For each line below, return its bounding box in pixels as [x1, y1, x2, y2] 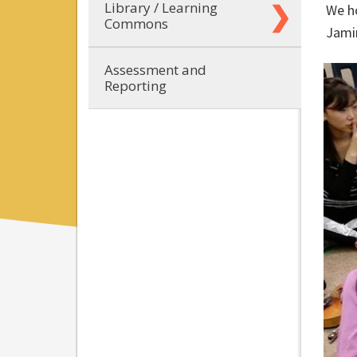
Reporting [104, 76, 167, 95]
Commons [104, 14, 168, 33]
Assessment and [104, 60, 206, 79]
